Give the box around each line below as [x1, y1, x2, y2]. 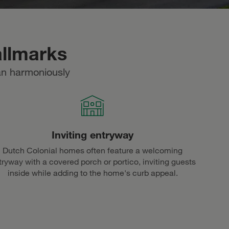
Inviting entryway [52, 128, 134, 141]
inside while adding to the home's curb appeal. [7, 168, 178, 178]
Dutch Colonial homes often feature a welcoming [3, 145, 183, 156]
